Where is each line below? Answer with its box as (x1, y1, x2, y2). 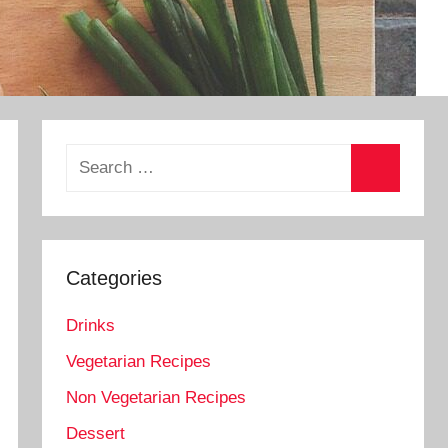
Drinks (66, 316, 116, 336)
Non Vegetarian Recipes (66, 387, 247, 407)
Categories (66, 266, 163, 289)
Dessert (66, 423, 126, 443)
